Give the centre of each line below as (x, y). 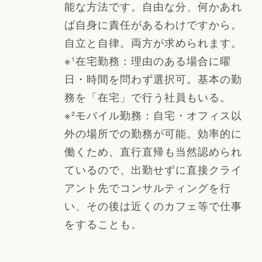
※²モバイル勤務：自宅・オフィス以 (153, 115)
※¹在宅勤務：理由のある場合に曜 (147, 61)
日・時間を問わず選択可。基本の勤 (153, 79)
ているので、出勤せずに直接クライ (153, 169)
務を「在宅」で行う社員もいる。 (147, 97)
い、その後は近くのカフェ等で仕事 (153, 206)
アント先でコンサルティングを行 (147, 187)
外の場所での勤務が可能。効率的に (153, 133)
